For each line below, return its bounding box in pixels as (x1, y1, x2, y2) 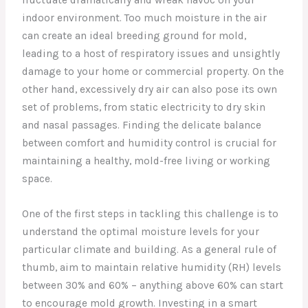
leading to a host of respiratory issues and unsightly (22, 47, 280, 60)
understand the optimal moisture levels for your (22, 225, 260, 238)
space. (22, 172, 53, 185)
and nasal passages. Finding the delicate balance (22, 118, 262, 131)
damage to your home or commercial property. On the (22, 65, 285, 78)
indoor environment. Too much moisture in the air (22, 11, 267, 24)
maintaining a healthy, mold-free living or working (22, 154, 271, 167)
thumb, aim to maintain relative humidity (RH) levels (22, 261, 282, 274)
